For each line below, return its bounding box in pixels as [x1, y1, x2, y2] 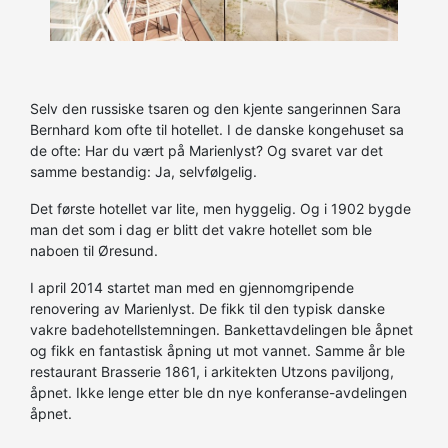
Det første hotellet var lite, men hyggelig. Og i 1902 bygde [30, 200, 411, 218]
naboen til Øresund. [30, 242, 158, 260]
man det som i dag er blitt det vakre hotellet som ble [30, 221, 372, 239]
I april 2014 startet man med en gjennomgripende [30, 279, 354, 297]
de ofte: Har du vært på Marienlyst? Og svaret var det [30, 142, 383, 160]
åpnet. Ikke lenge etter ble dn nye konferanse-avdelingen [30, 384, 407, 402]
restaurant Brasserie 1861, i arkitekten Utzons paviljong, [30, 363, 394, 381]
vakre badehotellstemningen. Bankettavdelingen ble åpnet [30, 321, 413, 339]
